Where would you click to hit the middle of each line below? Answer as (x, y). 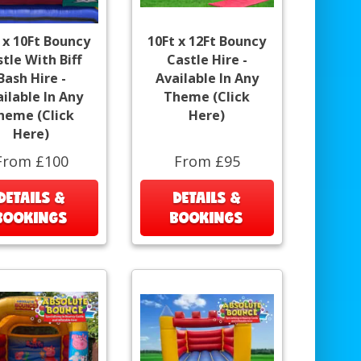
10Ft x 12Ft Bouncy (207, 41)
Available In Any (207, 78)
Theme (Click (207, 96)
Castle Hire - (207, 59)
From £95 (207, 161)
